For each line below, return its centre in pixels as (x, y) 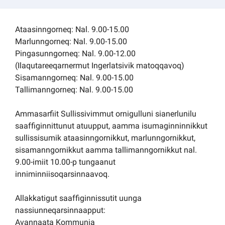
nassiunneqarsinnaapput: (60, 210)
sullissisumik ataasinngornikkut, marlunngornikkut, (105, 138)
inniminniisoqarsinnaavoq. (62, 174)
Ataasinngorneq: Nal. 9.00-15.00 (72, 29)
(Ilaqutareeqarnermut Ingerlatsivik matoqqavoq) (100, 65)
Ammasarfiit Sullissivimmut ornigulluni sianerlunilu (106, 114)
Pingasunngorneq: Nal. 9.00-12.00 (75, 53)
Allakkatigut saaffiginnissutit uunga (78, 198)
